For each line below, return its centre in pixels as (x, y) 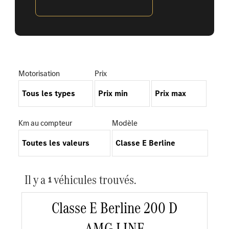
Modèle (125, 123)
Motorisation (39, 74)
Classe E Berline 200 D (114, 208)
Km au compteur (45, 123)
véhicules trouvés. (94, 180)
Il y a (36, 180)
